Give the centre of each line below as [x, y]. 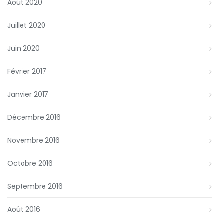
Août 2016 [24, 209]
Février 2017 [27, 72]
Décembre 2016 [34, 118]
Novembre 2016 [33, 141]
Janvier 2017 [28, 95]
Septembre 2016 [35, 186]
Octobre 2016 [30, 164]
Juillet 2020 [26, 26]
